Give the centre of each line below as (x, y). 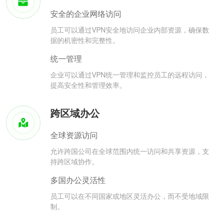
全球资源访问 (74, 135)
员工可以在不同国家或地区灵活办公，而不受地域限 (130, 196)
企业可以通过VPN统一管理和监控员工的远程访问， (130, 75)
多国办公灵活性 (78, 180)
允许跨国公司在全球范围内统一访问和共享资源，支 (130, 151)
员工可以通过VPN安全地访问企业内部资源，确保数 (130, 30)
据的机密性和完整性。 (85, 40)
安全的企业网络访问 (86, 14)
